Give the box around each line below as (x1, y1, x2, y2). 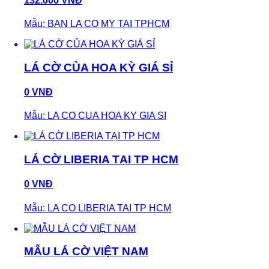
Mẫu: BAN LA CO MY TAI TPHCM (24, 19, 169, 29)
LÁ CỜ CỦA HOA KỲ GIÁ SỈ (24, 61, 173, 74)
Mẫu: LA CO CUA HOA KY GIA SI (24, 110, 166, 121)
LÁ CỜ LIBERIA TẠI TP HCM (24, 153, 178, 166)
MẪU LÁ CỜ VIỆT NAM (24, 245, 148, 258)
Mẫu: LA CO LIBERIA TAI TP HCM (24, 202, 171, 213)
